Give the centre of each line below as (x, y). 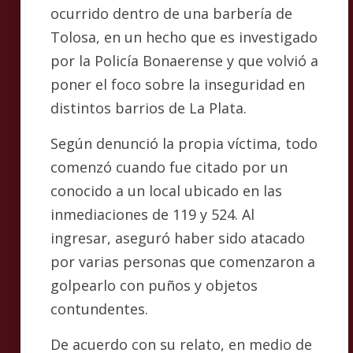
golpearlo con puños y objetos (154, 285)
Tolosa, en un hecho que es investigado (184, 37)
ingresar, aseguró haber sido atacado (178, 238)
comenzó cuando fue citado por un (169, 167)
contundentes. (99, 308)
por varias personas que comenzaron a (183, 261)
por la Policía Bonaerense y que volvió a (184, 60)
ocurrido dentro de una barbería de (171, 13)
